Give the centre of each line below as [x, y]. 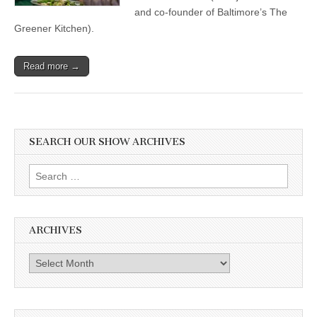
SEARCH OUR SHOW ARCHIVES [107, 142]
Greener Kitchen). [54, 28]
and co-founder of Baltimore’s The [211, 12]
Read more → [52, 66]
